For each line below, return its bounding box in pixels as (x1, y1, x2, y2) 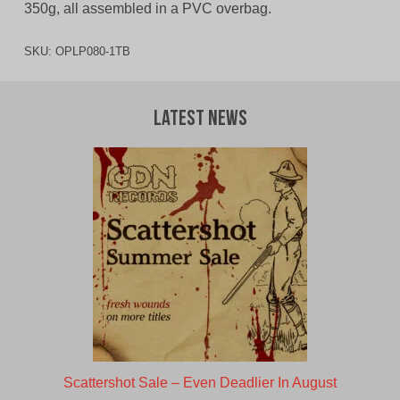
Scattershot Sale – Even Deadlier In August (63, 375, 337, 391)
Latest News (153, 109, 247, 131)
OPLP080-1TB (54, 45, 130, 59)
